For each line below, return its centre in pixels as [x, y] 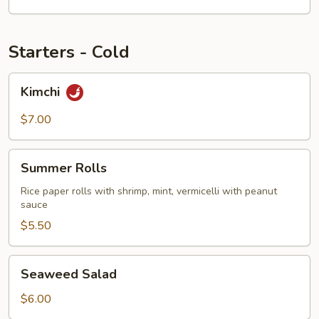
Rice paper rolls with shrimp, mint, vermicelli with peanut [149, 191]
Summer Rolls [64, 168]
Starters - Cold [69, 52]
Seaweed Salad [69, 274]
